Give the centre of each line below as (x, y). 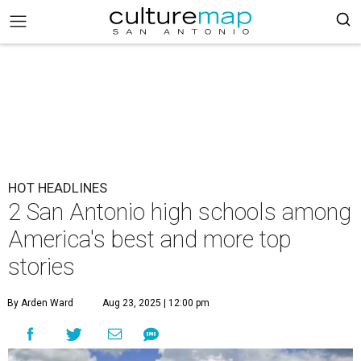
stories (41, 267)
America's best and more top (150, 239)
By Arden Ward (40, 303)
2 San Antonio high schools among (180, 212)
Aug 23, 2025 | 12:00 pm (156, 303)
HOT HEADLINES (58, 188)
